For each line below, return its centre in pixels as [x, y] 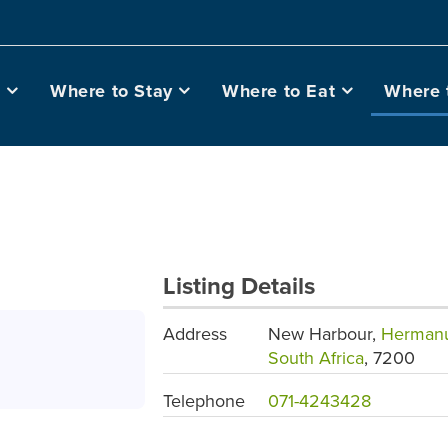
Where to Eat [278, 91]
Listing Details [238, 287]
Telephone [203, 401]
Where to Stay [111, 91]
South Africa [315, 358]
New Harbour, [324, 334]
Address [194, 334]
